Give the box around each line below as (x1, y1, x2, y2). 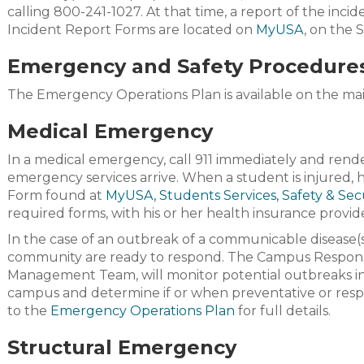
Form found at (7, 188, 106, 203)
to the (7, 303, 50, 318)
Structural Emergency (7, 336, 236, 359)
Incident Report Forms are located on (7, 22, 256, 37)
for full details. (235, 303, 331, 318)
